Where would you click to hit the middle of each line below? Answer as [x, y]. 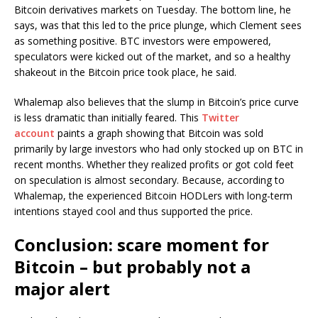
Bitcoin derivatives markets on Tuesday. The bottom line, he [153, 10]
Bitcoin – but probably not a [132, 267]
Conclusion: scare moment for [142, 245]
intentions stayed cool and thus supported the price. [133, 212]
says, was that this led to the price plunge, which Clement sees [158, 26]
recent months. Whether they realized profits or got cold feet [154, 165]
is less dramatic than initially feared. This [108, 118]
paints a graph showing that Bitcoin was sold [159, 133]
